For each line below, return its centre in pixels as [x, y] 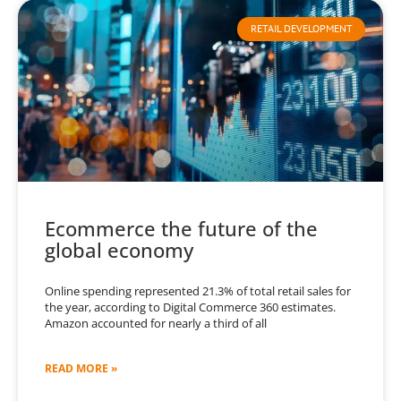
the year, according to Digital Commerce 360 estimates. [190, 307]
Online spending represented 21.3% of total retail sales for [198, 291]
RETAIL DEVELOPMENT [301, 29]
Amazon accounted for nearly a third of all [156, 324]
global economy [119, 250]
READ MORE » [81, 369]
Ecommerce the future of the [181, 229]
